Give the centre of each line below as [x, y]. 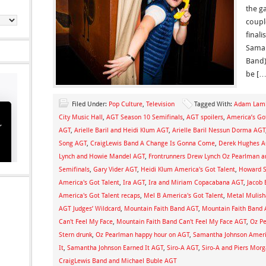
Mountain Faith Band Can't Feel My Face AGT [181, 222]
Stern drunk [75, 235]
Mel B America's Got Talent [183, 196]
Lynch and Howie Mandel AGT [102, 156]
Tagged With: [214, 104]
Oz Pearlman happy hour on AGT [142, 235]
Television [160, 104]
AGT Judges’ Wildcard [90, 209]
